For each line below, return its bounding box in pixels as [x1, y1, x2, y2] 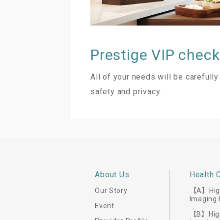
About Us [95, 170, 130, 179]
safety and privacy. [90, 87, 162, 96]
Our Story [95, 187, 128, 194]
